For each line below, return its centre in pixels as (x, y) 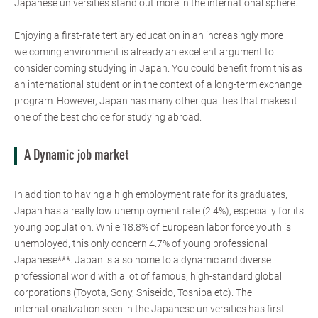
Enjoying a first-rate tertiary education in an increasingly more (149, 35)
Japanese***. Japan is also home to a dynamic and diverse (143, 259)
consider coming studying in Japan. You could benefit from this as (158, 68)
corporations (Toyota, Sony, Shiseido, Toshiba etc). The (133, 292)
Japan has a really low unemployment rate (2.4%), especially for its (159, 210)
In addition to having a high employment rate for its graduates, (151, 194)
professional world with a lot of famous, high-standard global (148, 276)
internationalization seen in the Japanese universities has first (149, 308)
